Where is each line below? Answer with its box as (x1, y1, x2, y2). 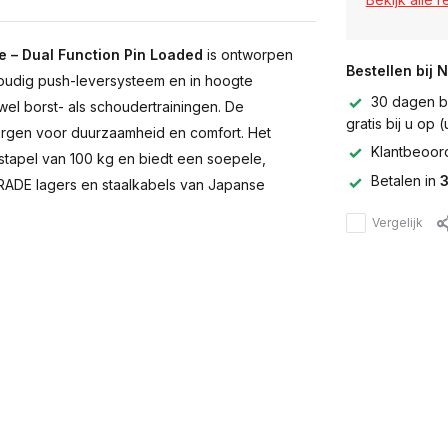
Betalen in (370, 172, 440, 190)
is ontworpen (203, 46, 293, 63)
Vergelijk (371, 214, 423, 230)
